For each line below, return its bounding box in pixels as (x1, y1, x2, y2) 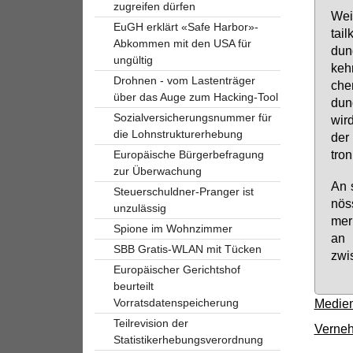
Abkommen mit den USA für (113, 36, 251, 50)
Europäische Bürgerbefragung (113, 147, 264, 161)
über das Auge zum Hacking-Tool (113, 90, 278, 103)
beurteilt (113, 279, 154, 292)
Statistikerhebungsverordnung (113, 333, 263, 346)
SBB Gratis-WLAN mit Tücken (113, 242, 262, 255)
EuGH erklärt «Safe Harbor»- (113, 20, 258, 33)
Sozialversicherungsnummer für (113, 110, 272, 124)
